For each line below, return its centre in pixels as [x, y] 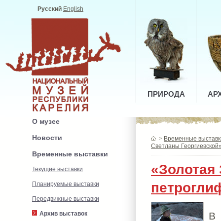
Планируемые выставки [66, 184]
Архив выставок [63, 214]
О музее [46, 121]
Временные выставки [70, 154]
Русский [50, 9]
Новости [47, 138]
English [73, 9]
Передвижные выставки [66, 199]
